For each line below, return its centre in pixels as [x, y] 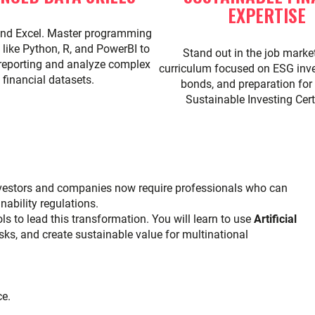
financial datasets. [49, 80]
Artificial [275, 219]
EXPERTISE [266, 15]
